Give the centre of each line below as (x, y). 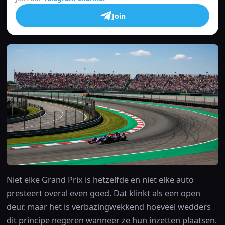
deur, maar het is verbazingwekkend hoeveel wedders (108, 207)
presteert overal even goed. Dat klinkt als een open (103, 194)
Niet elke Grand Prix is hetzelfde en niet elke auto (100, 180)
